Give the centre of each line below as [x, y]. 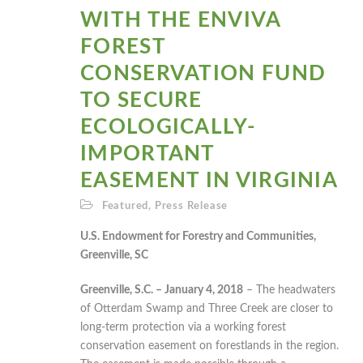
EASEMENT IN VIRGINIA [209, 180]
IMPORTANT [147, 154]
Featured [125, 206]
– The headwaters [289, 290]
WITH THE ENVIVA [181, 20]
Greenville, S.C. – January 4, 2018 [162, 290]
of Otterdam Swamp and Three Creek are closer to [207, 308]
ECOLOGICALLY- [168, 127]
